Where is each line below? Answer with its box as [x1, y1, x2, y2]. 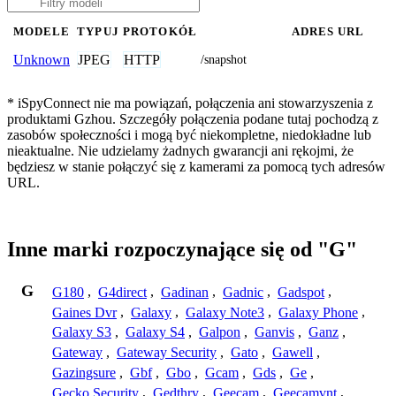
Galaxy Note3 [186, 304, 264, 320]
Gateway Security [117, 345, 217, 361]
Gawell [272, 345, 313, 361]
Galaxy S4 [126, 324, 185, 340]
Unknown [13, 51, 70, 67]
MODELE [12, 25, 71, 38]
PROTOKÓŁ [123, 25, 197, 38]
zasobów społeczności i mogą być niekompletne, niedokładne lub [7, 126, 371, 142]
